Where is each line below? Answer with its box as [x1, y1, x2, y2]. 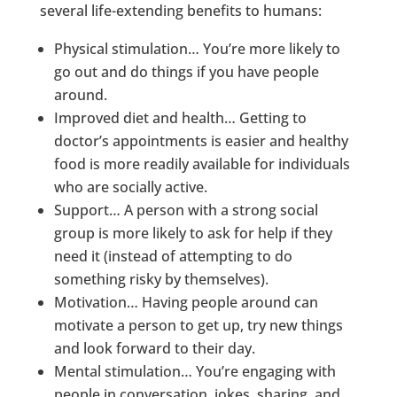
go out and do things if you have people [53, 61, 319, 82]
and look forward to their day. [53, 338, 255, 358]
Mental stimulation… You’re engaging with [53, 361, 336, 381]
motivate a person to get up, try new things [53, 315, 343, 335]
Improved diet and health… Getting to [53, 107, 307, 128]
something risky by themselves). [53, 269, 269, 289]
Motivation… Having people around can [53, 292, 318, 312]
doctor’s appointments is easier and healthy [53, 130, 348, 151]
